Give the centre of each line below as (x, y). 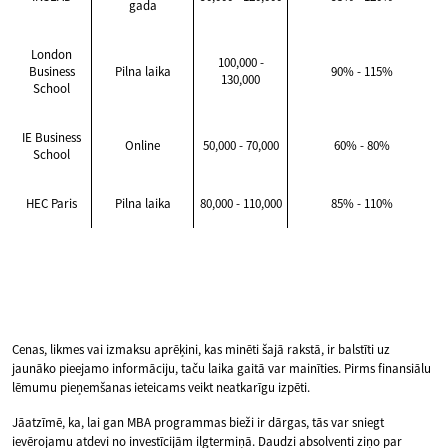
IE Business (51, 138)
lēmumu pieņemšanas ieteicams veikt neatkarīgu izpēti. (161, 388)
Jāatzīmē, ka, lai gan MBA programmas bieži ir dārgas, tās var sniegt (198, 423)
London (51, 55)
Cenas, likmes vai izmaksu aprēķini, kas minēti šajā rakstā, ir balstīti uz (201, 350)
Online (142, 146)
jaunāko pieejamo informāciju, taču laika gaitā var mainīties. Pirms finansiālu (221, 369)
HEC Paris (51, 204)
